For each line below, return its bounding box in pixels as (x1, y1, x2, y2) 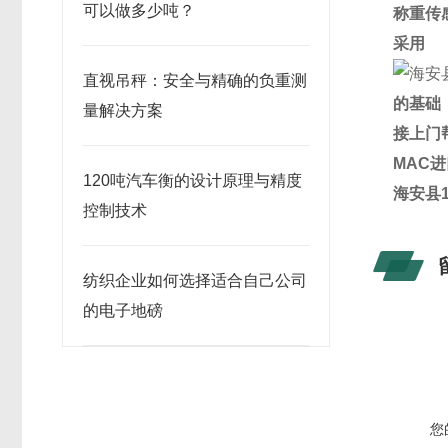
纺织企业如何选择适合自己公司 (83, 272, 307, 289)
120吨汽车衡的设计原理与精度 (83, 172, 302, 189)
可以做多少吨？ (83, 2, 195, 19)
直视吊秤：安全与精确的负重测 (83, 72, 307, 89)
